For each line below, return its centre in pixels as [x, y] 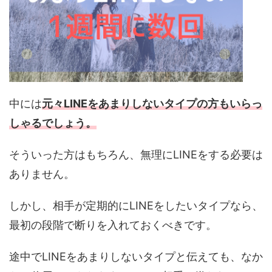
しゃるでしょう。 [53, 123]
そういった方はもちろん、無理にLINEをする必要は [136, 155]
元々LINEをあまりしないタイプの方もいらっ [152, 104]
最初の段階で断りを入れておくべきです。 [113, 225]
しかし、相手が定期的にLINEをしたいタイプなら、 [136, 206]
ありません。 [42, 174]
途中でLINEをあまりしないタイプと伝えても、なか [136, 257]
